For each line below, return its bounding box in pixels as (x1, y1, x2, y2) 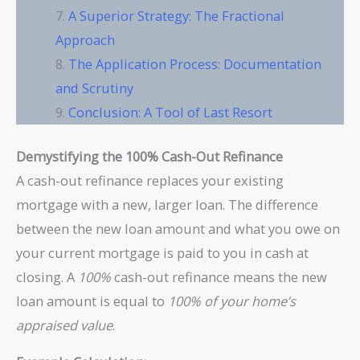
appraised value (16, 315, 112, 334)
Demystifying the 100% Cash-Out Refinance (16, 146, 283, 166)
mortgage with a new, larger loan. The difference (16, 194, 318, 214)
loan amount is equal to (16, 291, 168, 310)
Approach (55, 31, 116, 50)
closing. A (16, 267, 78, 286)
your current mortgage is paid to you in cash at (16, 243, 309, 262)
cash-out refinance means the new (111, 267, 327, 286)
